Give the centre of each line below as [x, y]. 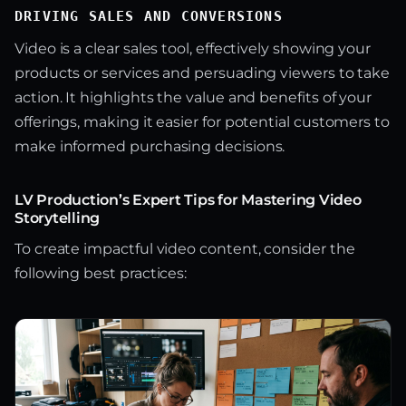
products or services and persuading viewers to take [203, 73]
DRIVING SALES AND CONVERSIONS [149, 17]
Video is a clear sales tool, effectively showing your [193, 49]
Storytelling [58, 218]
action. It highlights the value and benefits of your [193, 98]
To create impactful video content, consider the [185, 249]
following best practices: [101, 274]
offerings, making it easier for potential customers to [202, 122]
